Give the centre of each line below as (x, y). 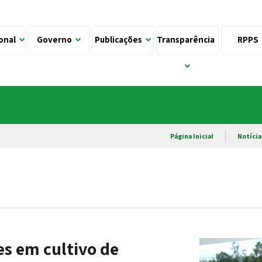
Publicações (120, 39)
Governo (56, 39)
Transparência (188, 39)
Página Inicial (192, 136)
